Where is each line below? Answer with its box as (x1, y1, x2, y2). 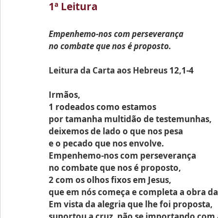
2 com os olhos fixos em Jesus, (49, 174, 171, 185)
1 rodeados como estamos (49, 101, 156, 112)
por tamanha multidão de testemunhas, (49, 113, 212, 125)
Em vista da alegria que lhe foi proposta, (49, 199, 213, 210)
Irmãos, (49, 89, 80, 100)
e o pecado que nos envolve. (49, 138, 164, 149)
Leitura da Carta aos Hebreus (49, 65, 169, 76)
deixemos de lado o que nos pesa (49, 126, 183, 137)
